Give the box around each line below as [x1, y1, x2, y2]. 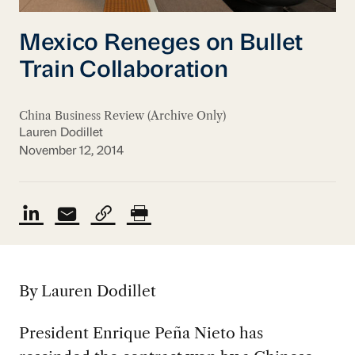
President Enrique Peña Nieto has [18, 323, 263, 343]
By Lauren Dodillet [18, 281, 156, 301]
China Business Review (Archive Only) [18, 108, 226, 123]
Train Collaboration [18, 59, 228, 83]
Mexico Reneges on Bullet [18, 32, 303, 56]
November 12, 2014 [18, 144, 124, 158]
